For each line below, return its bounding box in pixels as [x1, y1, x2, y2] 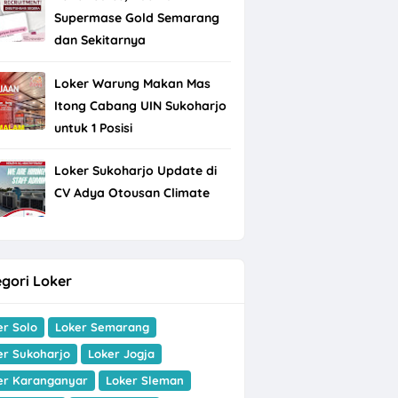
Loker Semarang [54, 320, 149, 335]
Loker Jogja [87, 346, 155, 362]
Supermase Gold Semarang [53, 10, 219, 27]
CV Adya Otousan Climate [53, 185, 210, 202]
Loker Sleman [105, 373, 184, 388]
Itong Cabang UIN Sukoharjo [53, 97, 227, 114]
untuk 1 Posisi [53, 119, 132, 136]
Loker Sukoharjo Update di [53, 163, 217, 179]
